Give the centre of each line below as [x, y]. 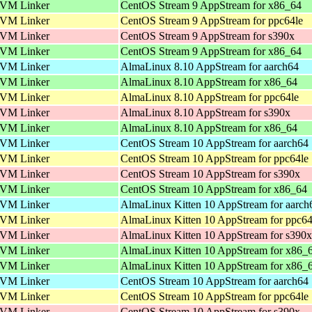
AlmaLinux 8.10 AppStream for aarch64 [210, 66]
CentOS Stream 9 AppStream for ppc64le [212, 20]
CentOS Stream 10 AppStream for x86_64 [214, 189]
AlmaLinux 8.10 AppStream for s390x [205, 112]
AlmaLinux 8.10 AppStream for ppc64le [210, 97]
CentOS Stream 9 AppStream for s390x [208, 36]
